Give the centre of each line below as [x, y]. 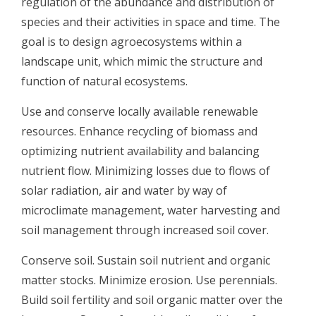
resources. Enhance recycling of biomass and [139, 131]
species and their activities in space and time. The [151, 22]
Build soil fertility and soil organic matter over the [152, 299]
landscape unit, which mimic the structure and [142, 61]
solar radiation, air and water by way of [124, 190]
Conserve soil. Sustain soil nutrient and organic [146, 260]
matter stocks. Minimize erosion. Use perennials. [149, 280]
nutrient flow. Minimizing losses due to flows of [146, 170]
